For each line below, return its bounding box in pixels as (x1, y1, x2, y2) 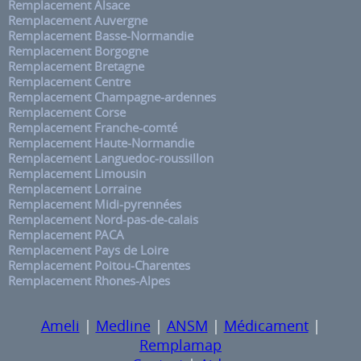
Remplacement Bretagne (8, 59, 144, 75)
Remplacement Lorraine (8, 181, 141, 197)
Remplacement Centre (8, 74, 131, 90)
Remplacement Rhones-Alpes (8, 273, 170, 289)
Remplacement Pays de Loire (8, 243, 168, 259)
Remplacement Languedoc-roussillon (8, 151, 214, 167)
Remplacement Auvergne (8, 13, 147, 29)
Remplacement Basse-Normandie (8, 28, 193, 44)
